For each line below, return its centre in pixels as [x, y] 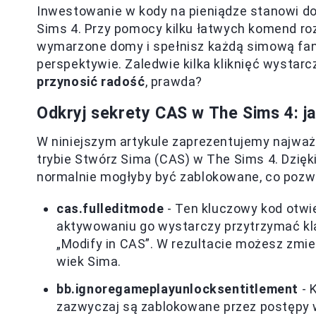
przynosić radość [91, 81]
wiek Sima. [89, 261]
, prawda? [174, 81]
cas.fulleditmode [110, 208]
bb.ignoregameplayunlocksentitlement [177, 289]
